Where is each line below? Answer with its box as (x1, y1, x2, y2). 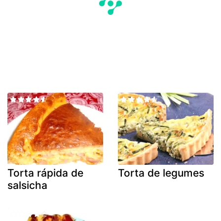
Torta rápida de (7, 166, 83, 179)
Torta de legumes (118, 166, 204, 179)
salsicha (7, 179, 47, 191)
